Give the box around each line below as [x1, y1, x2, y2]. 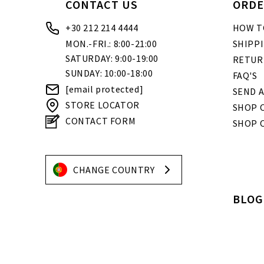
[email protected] [65, 83, 144, 95]
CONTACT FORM [65, 115, 136, 127]
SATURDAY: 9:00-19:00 [65, 52, 159, 65]
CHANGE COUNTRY [73, 164, 155, 176]
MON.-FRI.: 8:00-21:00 [65, 38, 157, 50]
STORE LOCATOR [65, 99, 140, 111]
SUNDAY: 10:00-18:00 [65, 67, 153, 80]
